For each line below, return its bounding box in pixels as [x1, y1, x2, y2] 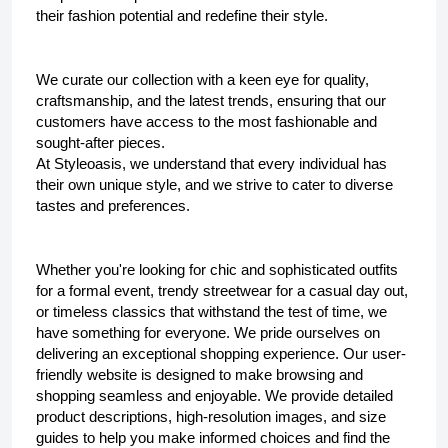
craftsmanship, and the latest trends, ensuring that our [36, 93, 386, 109]
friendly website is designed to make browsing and [36, 367, 363, 383]
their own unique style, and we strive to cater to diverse [36, 177, 393, 193]
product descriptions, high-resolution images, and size [36, 409, 386, 425]
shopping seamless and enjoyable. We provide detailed [36, 388, 393, 404]
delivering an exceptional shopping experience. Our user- [36, 346, 406, 362]
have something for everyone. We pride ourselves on [36, 325, 380, 341]
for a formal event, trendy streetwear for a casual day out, [36, 283, 408, 299]
